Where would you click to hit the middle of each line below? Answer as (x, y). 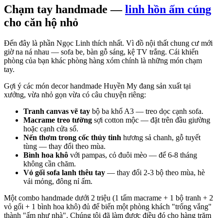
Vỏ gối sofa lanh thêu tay (64, 172)
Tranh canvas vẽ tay (57, 111)
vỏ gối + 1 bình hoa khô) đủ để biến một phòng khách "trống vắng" (108, 206)
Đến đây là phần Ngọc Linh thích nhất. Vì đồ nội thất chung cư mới (108, 43)
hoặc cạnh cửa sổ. (51, 128)
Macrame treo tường (58, 120)
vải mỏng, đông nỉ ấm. (58, 181)
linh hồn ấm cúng (168, 9)
